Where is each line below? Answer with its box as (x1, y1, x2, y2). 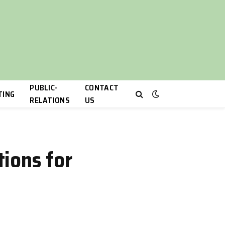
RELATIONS (30, 94, 70, 106)
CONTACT (85, 81, 119, 94)
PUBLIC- (30, 81, 58, 94)
